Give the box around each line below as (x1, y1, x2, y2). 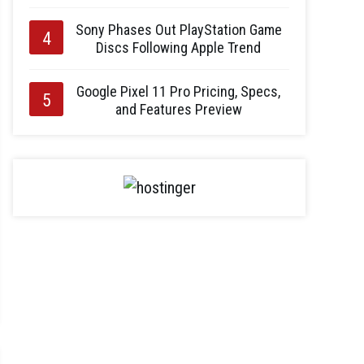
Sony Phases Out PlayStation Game (75, 21, 282, 38)
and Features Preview (115, 101, 242, 118)
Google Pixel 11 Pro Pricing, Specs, (76, 83, 280, 100)
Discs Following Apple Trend (96, 39, 261, 56)
